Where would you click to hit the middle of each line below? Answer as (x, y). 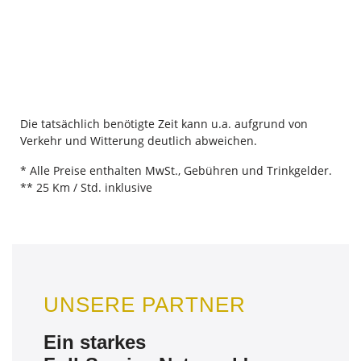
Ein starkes (95, 342)
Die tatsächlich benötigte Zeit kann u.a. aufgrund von (164, 124)
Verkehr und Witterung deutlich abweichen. (139, 141)
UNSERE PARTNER (145, 305)
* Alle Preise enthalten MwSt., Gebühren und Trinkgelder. (176, 171)
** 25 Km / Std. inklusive (86, 188)
